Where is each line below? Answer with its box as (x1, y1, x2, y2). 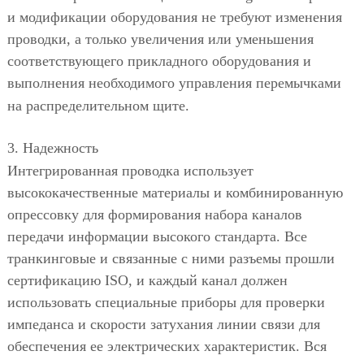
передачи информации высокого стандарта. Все (6, 228, 307, 245)
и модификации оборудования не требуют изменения (6, 8, 342, 25)
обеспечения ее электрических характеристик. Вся (6, 338, 327, 355)
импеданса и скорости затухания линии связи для (6, 316, 320, 333)
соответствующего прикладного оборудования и (6, 52, 311, 69)
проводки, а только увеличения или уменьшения (6, 30, 314, 47)
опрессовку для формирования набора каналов (6, 206, 302, 223)
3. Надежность (6, 140, 98, 157)
